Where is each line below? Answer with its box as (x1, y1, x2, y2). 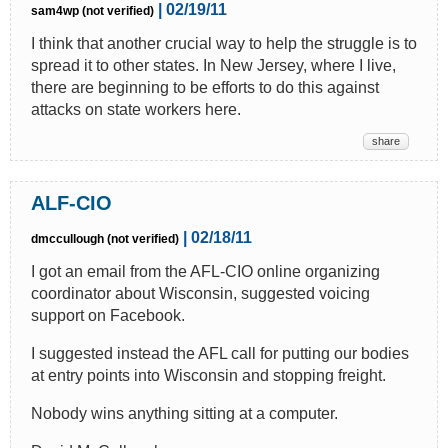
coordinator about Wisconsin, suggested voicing (31, 284, 370, 302)
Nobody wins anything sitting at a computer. (31, 404, 338, 422)
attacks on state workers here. (31, 100, 241, 118)
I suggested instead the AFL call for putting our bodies (31, 344, 409, 362)
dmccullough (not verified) (31, 231, 179, 246)
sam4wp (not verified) (31, 3, 154, 18)
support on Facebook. (31, 306, 185, 324)
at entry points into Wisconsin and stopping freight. (31, 366, 386, 384)
